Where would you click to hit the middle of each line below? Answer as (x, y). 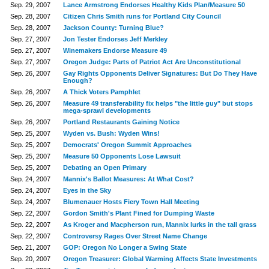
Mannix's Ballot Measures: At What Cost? (128, 179)
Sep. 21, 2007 (30, 247)
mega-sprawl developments (107, 110)
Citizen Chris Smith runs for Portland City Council (142, 16)
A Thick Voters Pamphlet (101, 92)
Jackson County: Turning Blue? (113, 28)
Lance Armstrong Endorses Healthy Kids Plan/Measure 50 (154, 5)
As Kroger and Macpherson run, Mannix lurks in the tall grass (159, 225)
